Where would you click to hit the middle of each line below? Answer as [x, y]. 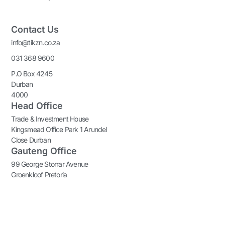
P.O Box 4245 [32, 74]
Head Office [37, 106]
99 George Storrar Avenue [50, 164]
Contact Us [35, 30]
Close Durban [31, 140]
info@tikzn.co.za [36, 43]
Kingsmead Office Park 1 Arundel [59, 130]
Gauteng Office [44, 151]
